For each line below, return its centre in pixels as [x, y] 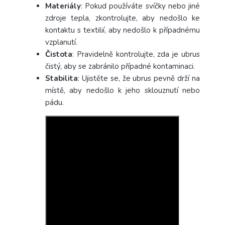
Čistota [59, 54]
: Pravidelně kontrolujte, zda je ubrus [136, 54]
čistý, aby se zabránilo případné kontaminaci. [120, 66]
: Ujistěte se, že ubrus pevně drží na [139, 78]
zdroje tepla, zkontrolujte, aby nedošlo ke [123, 18]
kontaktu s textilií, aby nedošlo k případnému [123, 30]
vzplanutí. [61, 42]
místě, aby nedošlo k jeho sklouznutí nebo [123, 90]
